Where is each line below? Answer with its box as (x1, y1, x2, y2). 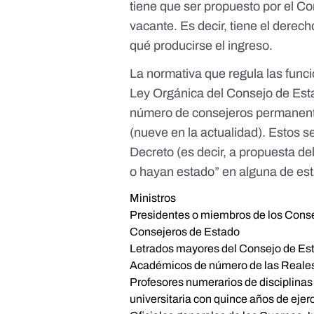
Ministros (130, 192, 177, 205)
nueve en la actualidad (134, 125, 259, 140)
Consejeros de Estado (130, 226, 240, 238)
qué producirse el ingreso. (130, 39, 273, 53)
